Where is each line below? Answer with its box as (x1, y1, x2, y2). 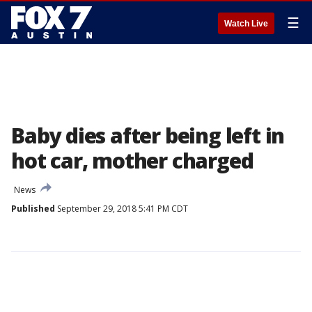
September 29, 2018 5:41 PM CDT (55, 203, 188, 214)
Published (11, 203, 55, 214)
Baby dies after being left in (11, 121, 285, 150)
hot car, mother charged (11, 146, 253, 175)
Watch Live (224, 19, 268, 29)
